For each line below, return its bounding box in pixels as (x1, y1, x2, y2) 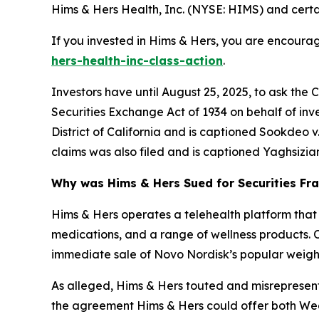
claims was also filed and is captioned (51, 145, 263, 159)
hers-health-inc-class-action (51, 53, 223, 68)
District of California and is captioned (51, 125, 259, 140)
